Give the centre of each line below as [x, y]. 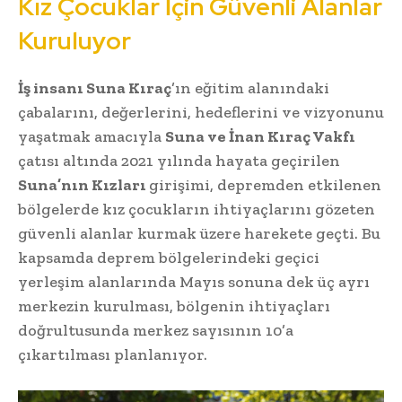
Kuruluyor [74, 41]
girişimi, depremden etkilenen [265, 185]
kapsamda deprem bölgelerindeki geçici [169, 258]
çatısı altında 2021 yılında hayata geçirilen [179, 161]
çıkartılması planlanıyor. [113, 355]
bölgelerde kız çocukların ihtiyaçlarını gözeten [197, 210]
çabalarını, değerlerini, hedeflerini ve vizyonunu [201, 113]
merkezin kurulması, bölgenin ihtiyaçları [174, 306]
